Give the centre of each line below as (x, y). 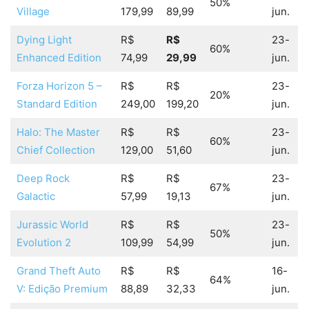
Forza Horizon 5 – (59, 86)
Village (33, 12)
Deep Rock (43, 179)
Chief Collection (56, 150)
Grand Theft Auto (58, 271)
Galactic (36, 197)
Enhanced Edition (59, 58)
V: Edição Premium (62, 289)
